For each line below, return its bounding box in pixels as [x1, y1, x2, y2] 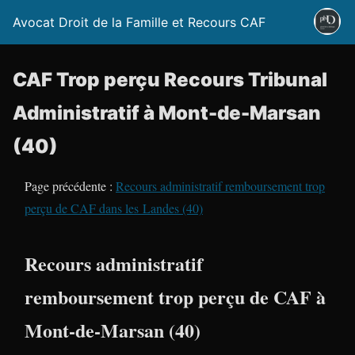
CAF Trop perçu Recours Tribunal [13, 68, 327, 91]
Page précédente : [25, 177, 116, 194]
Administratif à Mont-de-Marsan [13, 101, 321, 124]
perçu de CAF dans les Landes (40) [25, 200, 203, 216]
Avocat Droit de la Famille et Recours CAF [13, 14, 265, 30]
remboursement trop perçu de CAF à [25, 283, 326, 311]
